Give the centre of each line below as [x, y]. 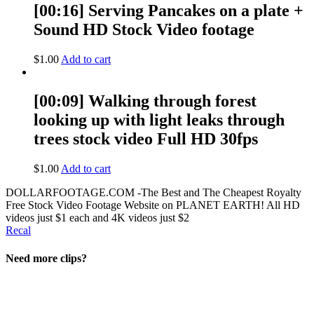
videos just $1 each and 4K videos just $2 [97, 218]
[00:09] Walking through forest [145, 101]
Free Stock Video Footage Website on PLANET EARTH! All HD [153, 205]
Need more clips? [46, 258]
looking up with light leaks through [159, 120]
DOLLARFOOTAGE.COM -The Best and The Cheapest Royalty [153, 193]
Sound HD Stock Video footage [144, 29]
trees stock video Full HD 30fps [146, 139]
